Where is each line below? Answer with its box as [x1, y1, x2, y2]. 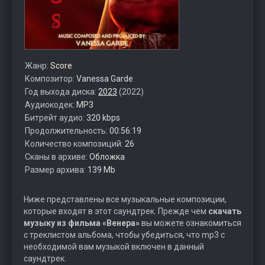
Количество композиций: [25, 139, 125, 148]
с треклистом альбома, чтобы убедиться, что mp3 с [24, 230, 225, 240]
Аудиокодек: [25, 100, 76, 109]
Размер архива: [25, 165, 88, 174]
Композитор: [25, 74, 76, 83]
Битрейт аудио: [25, 113, 86, 122]
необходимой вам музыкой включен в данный [24, 242, 204, 251]
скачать [208, 206, 241, 216]
